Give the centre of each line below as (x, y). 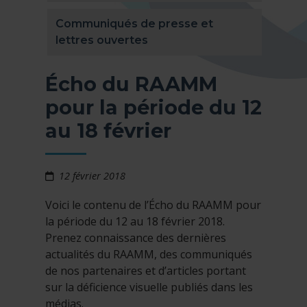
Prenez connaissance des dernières (136, 238)
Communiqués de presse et (134, 24)
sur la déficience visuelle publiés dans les (149, 287)
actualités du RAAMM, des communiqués (149, 255)
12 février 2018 (93, 176)
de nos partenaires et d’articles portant (146, 271)
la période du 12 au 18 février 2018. (135, 222)
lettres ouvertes (102, 40)
